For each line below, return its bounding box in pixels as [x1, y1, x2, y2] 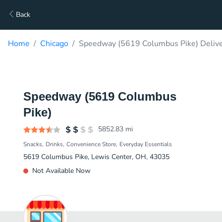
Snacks [23, 140, 42, 148]
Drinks [46, 140, 63, 148]
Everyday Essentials [119, 140, 172, 148]
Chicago [40, 38, 68, 49]
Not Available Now [32, 166, 91, 175]
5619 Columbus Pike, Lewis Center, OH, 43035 [23, 152, 169, 162]
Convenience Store [66, 140, 116, 148]
